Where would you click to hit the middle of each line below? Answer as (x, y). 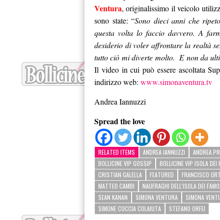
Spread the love (120, 121)
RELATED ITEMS (117, 152)
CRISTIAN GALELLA (120, 175)
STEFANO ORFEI (187, 209)
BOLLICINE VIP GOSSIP (125, 164)
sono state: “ (114, 21)
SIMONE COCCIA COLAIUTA (130, 209)
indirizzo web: (117, 82)
